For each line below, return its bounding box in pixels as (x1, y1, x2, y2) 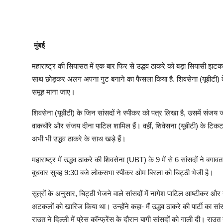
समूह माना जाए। (32, 87, 77, 96)
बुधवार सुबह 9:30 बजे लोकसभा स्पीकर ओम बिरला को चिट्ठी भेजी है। (32, 168, 214, 177)
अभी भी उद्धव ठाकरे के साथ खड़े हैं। (32, 134, 128, 143)
